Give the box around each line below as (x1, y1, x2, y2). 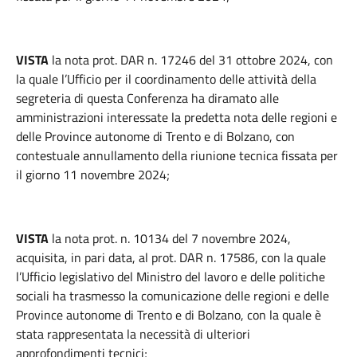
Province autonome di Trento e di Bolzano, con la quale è (16, 305, 321, 324)
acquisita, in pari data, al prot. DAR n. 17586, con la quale (16, 248, 326, 267)
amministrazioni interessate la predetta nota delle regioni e (16, 108, 337, 127)
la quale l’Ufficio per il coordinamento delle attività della (16, 69, 316, 88)
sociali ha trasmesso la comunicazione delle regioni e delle (16, 286, 329, 305)
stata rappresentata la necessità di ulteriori (16, 324, 250, 343)
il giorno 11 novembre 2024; (16, 165, 170, 184)
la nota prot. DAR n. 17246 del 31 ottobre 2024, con (52, 50, 333, 69)
